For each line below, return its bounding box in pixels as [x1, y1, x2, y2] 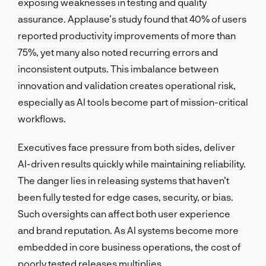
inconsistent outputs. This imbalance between [18, 62, 218, 74]
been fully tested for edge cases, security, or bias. [18, 191, 233, 202]
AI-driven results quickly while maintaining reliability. [18, 157, 246, 169]
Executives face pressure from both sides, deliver [18, 141, 235, 153]
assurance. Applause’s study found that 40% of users [18, 12, 246, 24]
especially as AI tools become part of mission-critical [18, 96, 248, 107]
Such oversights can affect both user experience [18, 207, 230, 219]
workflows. [18, 112, 66, 124]
